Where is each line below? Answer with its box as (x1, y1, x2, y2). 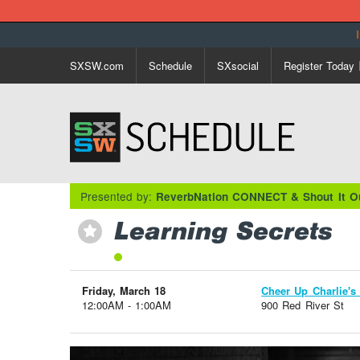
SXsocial (217, 57, 259, 73)
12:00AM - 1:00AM (82, 297, 172, 313)
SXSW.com (70, 57, 124, 73)
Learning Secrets (113, 216, 333, 247)
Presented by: (80, 187, 157, 204)
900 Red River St (261, 297, 344, 313)
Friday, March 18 (82, 283, 166, 299)
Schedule (149, 57, 192, 73)
